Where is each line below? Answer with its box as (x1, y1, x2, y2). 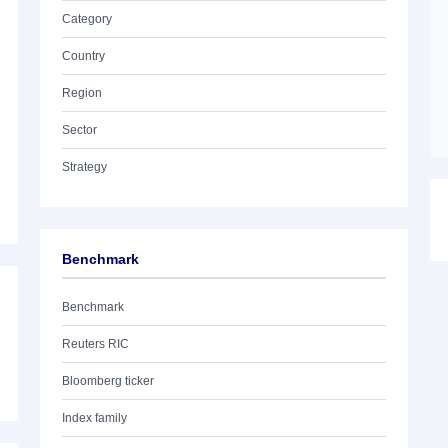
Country (62, 49, 105, 63)
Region (62, 86, 102, 100)
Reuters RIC (62, 337, 129, 351)
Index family (62, 411, 127, 425)
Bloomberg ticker (62, 374, 154, 388)
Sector (62, 123, 97, 137)
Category (62, 12, 112, 26)
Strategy (62, 160, 107, 174)
